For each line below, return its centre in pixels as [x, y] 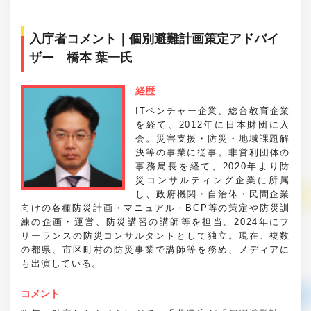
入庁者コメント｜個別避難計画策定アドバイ [154, 39]
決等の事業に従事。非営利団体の [213, 152]
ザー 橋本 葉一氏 [81, 57]
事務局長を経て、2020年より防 [213, 166]
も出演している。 [61, 263]
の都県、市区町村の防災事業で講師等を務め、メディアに [155, 249]
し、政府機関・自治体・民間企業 [213, 194]
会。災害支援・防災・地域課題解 [213, 138]
